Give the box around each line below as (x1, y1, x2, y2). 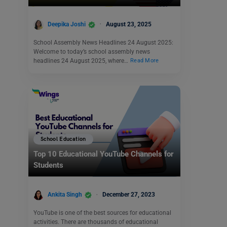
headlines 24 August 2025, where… (33, 57, 130, 64)
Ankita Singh (48, 191, 82, 199)
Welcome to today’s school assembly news (33, 48, 150, 55)
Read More (130, 57, 159, 64)
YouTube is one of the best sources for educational (33, 209, 171, 216)
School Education (41, 136, 86, 143)
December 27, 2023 (102, 191, 155, 199)
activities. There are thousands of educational (33, 218, 158, 225)
